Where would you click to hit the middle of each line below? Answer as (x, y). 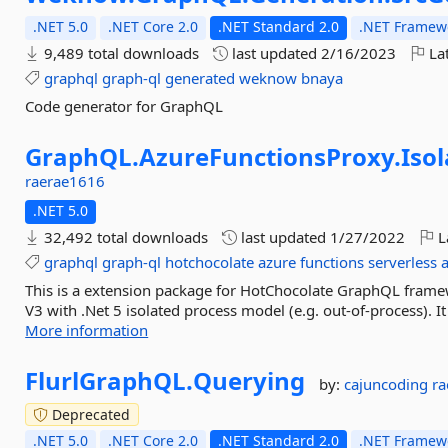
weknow (268, 78)
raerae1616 (65, 181)
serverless (403, 262)
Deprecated (89, 414)
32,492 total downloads (124, 237)
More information (87, 330)
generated (200, 78)
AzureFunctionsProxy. (270, 156)
